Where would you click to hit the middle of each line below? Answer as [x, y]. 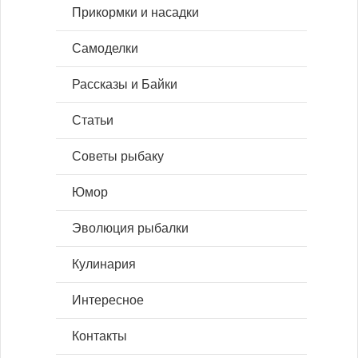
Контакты [99, 336]
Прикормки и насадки [135, 12]
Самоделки [105, 48]
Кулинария [104, 264]
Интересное [108, 300]
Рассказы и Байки [125, 84]
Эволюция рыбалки [130, 228]
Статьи [93, 120]
